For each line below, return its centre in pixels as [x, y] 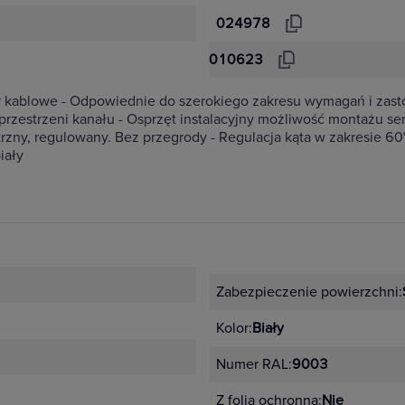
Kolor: [234, 328]
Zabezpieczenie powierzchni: [309, 292]
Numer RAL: [254, 364]
